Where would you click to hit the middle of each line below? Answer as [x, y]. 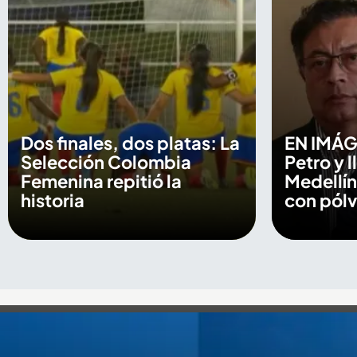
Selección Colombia [106, 161]
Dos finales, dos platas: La [130, 142]
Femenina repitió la [101, 180]
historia [52, 200]
